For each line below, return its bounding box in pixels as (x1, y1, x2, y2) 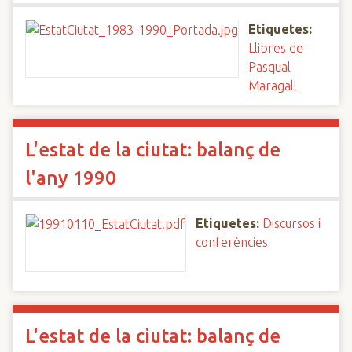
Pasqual (248, 60, 291, 74)
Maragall (248, 79, 297, 93)
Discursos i (262, 216, 321, 230)
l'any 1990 (25, 167, 116, 189)
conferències (196, 235, 268, 249)
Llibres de (248, 41, 303, 55)
